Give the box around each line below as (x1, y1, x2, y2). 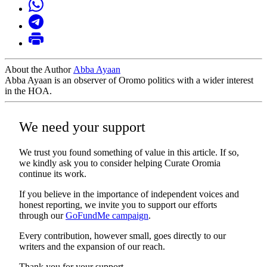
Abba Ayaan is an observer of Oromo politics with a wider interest (5, 74, 253, 85)
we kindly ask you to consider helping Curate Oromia (19, 157, 221, 168)
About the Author (5, 64, 73, 74)
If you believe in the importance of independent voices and (19, 188, 239, 199)
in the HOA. (5, 85, 52, 96)
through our (19, 210, 66, 221)
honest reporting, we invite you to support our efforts (19, 199, 217, 210)
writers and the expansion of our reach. (19, 241, 165, 252)
